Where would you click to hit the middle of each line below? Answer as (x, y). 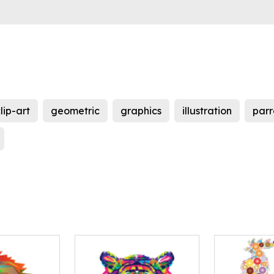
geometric (75, 111)
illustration (207, 111)
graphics (141, 111)
